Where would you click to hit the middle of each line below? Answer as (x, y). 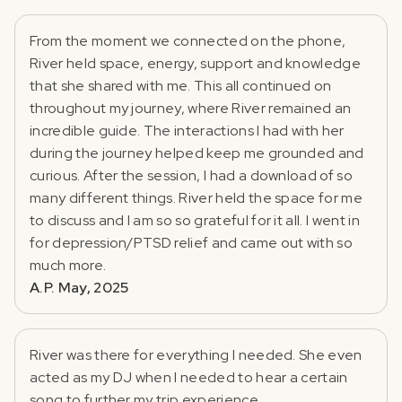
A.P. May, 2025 (79, 287)
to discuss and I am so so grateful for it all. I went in (195, 220)
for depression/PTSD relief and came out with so (192, 242)
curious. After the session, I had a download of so (191, 175)
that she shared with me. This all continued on (181, 85)
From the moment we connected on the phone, (188, 40)
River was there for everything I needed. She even (196, 354)
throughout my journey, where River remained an (191, 108)
